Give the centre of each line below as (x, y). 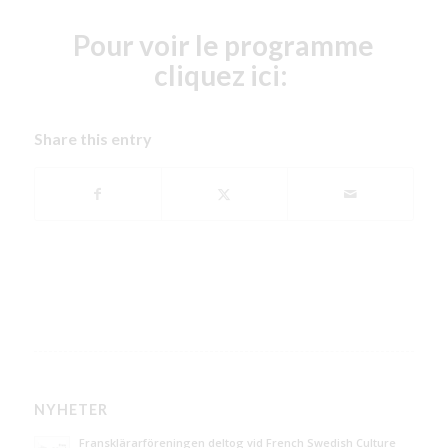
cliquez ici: (224, 74)
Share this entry (92, 138)
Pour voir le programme (224, 44)
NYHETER (70, 409)
